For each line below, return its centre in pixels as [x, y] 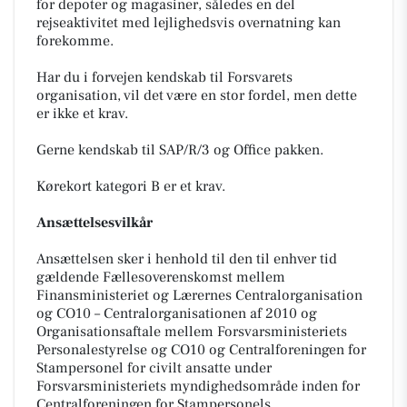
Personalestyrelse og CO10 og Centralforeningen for [201, 350]
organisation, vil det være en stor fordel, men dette [197, 95]
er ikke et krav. [82, 114]
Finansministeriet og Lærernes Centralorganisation [199, 295]
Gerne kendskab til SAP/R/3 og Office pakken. [180, 150]
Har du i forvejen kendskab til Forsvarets [164, 77]
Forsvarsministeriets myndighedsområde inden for [198, 386]
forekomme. [75, 41]
